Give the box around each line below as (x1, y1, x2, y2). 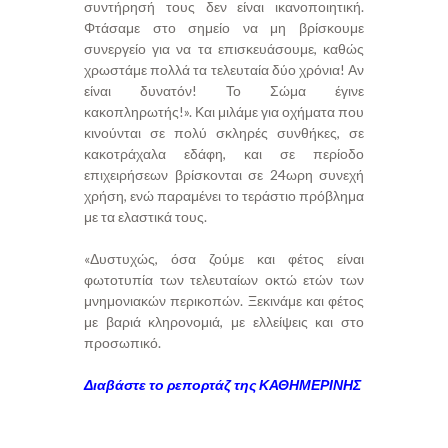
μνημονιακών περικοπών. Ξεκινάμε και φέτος (84, 291, 364, 309)
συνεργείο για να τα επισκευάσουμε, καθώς (84, 39, 364, 57)
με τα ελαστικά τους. (84, 207, 207, 225)
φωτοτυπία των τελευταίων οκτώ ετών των (84, 270, 364, 288)
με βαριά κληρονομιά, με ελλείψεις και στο (84, 312, 364, 330)
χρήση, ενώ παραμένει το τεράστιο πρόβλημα (84, 186, 364, 204)
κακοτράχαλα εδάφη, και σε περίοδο (84, 144, 364, 162)
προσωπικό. (84, 333, 161, 351)
